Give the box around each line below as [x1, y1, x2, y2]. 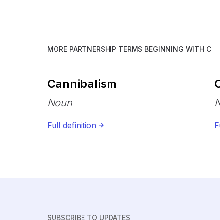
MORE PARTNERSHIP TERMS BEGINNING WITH [47, 45, 206, 53]
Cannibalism [47, 77, 117, 91]
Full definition [47, 120, 96, 130]
